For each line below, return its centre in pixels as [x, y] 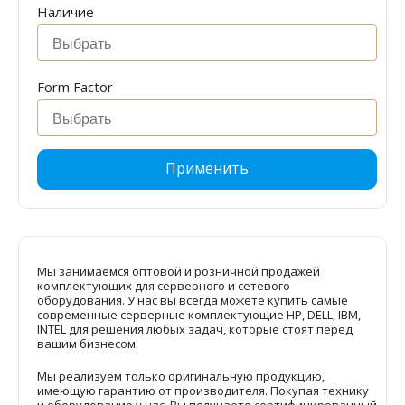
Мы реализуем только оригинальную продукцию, [181, 377]
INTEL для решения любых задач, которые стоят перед [195, 330]
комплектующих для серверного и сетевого [164, 286]
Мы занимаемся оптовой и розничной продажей [179, 272]
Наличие [66, 12]
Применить [207, 169]
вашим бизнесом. [88, 344]
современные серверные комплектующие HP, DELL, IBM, [199, 315]
